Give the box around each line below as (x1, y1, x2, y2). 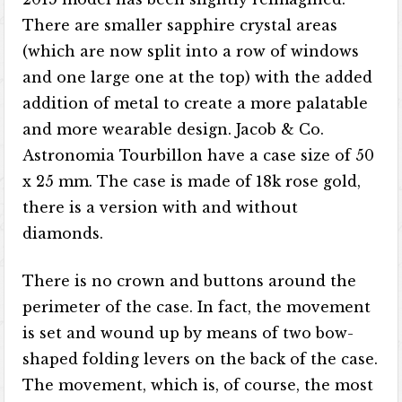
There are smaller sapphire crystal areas (22, 16, 338, 34)
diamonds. (22, 224, 104, 242)
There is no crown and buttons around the (22, 272, 357, 290)
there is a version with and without (22, 198, 299, 216)
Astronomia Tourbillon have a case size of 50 (22, 146, 375, 164)
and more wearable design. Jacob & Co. (22, 120, 325, 138)
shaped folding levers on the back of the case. (22, 350, 379, 368)
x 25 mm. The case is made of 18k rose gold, (22, 172, 362, 190)
